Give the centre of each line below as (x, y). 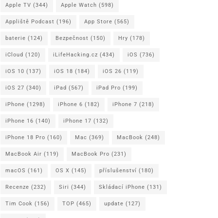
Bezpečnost (72, 38)
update (114, 203)
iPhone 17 (77, 121)
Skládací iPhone (122, 187)
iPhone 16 (19, 121)
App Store (98, 21)
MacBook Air (24, 154)
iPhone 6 (70, 104)
